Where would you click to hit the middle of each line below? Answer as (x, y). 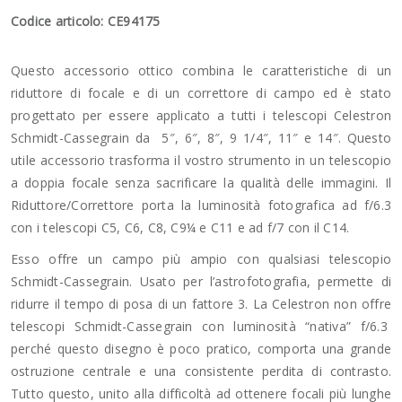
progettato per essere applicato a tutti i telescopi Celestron (201, 115)
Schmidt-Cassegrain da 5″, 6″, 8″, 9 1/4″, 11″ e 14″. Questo (201, 138)
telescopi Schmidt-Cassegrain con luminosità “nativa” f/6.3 (201, 326)
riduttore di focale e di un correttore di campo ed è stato (201, 93)
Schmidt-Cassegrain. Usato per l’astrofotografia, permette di (201, 281)
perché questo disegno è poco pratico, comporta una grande (201, 349)
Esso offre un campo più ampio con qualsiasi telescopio (201, 259)
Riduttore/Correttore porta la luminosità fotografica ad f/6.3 (201, 205)
